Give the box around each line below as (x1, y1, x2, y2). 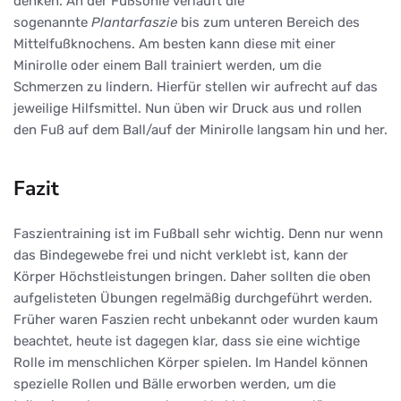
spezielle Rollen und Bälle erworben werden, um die (13, 376, 336, 393)
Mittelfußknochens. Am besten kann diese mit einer (13, 36, 336, 53)
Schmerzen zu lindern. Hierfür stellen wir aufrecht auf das (13, 79, 378, 96)
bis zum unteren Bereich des (177, 14, 360, 31)
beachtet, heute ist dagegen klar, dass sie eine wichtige (13, 333, 360, 350)
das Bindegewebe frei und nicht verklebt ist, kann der (13, 247, 348, 264)
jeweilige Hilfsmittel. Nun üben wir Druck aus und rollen (13, 100, 362, 117)
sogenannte (13, 14, 91, 31)
